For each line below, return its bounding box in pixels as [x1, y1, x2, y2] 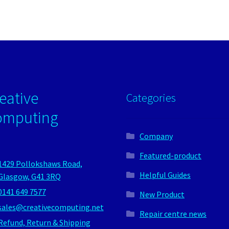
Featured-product [139, 150, 201, 161]
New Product [139, 189, 185, 199]
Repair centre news [139, 208, 207, 219]
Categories [126, 90, 176, 105]
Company [139, 130, 173, 141]
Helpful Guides [139, 169, 191, 180]
